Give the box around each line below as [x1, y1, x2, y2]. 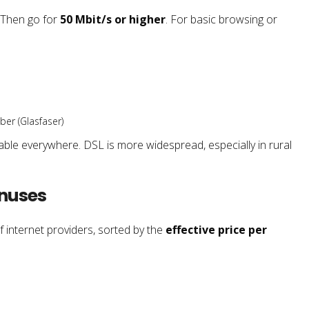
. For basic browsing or [166, 11, 277, 27]
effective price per [166, 221, 267, 237]
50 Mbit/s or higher [60, 11, 166, 27]
